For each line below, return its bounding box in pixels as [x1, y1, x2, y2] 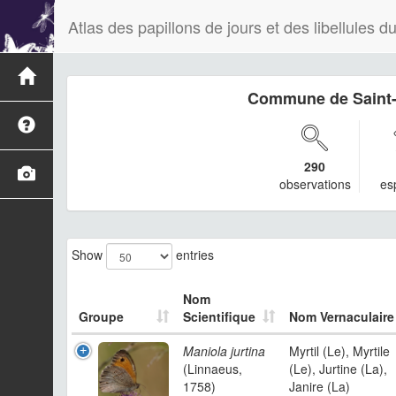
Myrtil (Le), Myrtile [289, 342, 390, 360]
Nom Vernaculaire [289, 308, 394, 325]
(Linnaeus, [183, 360, 242, 377]
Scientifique [183, 308, 255, 325]
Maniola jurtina [183, 342, 265, 360]
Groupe [79, 308, 124, 325]
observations [278, 175, 351, 193]
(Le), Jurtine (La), [289, 360, 387, 377]
